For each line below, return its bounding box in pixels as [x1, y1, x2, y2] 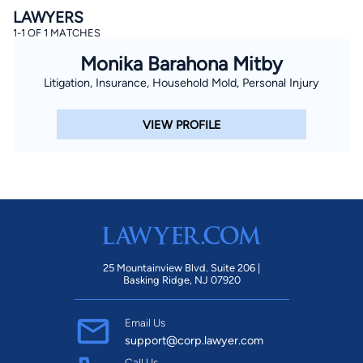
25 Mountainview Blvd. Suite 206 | [103, 261, 260, 274]
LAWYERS [13, 8, 83, 28]
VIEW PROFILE [142, 117, 221, 132]
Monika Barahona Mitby [80, 52, 283, 76]
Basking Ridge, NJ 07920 [122, 273, 241, 286]
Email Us [124, 315, 165, 329]
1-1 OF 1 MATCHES [13, 27, 100, 40]
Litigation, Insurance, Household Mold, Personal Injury [44, 75, 319, 91]
